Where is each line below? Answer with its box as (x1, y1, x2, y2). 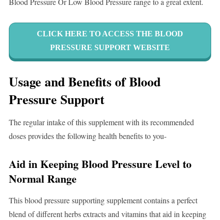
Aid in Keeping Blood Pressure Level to (8, 156, 192, 172)
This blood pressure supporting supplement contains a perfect (8, 195, 197, 206)
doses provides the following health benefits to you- (8, 131, 166, 141)
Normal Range (8, 170, 77, 187)
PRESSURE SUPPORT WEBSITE (50, 43, 170, 52)
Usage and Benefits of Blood (8, 72, 161, 91)
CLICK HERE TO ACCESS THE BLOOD (37, 29, 183, 38)
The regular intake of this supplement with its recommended (8, 117, 194, 128)
